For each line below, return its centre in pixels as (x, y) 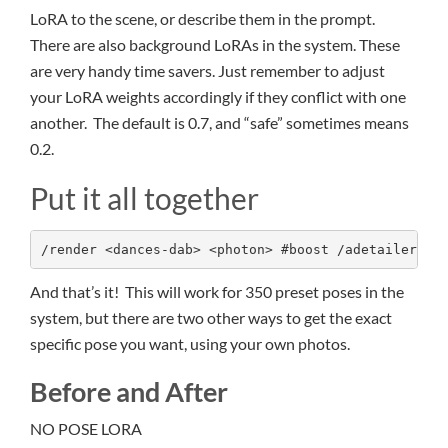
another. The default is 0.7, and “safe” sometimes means (219, 123)
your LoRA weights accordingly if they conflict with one (218, 97)
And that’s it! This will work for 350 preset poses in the (217, 292)
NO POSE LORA (86, 429)
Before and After (131, 392)
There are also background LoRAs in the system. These (215, 45)
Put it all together (144, 198)
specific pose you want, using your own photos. (190, 344)
